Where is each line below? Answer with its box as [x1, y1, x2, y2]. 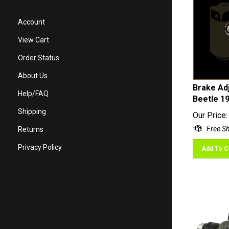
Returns [18, 125, 43, 134]
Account [18, 18, 45, 27]
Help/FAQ [18, 89, 49, 98]
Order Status [18, 54, 59, 62]
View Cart [18, 36, 49, 44]
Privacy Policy [18, 143, 62, 152]
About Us [18, 72, 48, 80]
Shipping [18, 107, 46, 116]
